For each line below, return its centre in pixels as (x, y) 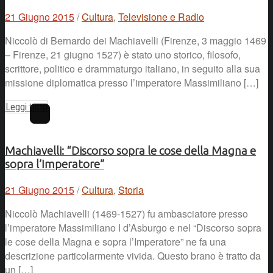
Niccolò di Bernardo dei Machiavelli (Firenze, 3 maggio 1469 (136, 40)
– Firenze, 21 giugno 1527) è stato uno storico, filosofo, (123, 54)
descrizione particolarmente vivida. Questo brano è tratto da (133, 256)
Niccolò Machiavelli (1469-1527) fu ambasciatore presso (126, 214)
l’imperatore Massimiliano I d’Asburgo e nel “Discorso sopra (133, 228)
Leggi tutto (27, 107)
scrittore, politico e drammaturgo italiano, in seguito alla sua (133, 68)
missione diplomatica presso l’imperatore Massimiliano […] (132, 82)
